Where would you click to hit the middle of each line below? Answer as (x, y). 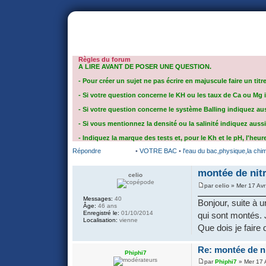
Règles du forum (104, 59)
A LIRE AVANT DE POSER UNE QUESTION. (145, 66)
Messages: (98, 199)
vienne (128, 220)
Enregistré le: (101, 213)
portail (101, 30)
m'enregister (215, 30)
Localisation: (100, 220)
